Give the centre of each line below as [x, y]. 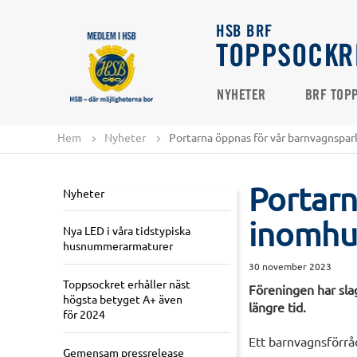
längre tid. [277, 307]
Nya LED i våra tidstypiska [127, 231]
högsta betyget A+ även [123, 299]
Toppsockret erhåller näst [127, 284]
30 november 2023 [290, 267]
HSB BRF [244, 32]
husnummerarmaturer [118, 246]
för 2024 [84, 314]
